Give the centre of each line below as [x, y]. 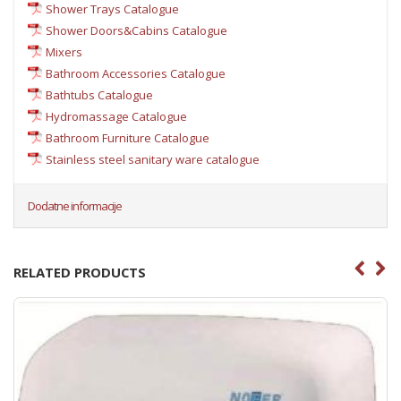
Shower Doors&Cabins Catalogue [137, 30]
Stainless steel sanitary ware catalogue [153, 159]
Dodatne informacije [75, 205]
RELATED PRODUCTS [80, 272]
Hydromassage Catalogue [116, 116]
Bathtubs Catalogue [99, 94]
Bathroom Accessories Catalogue [136, 73]
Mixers [64, 51]
